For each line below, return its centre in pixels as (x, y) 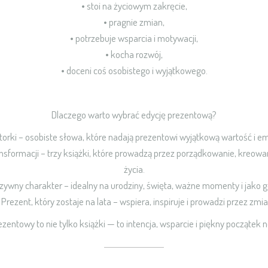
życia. (134, 169)
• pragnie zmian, (134, 22)
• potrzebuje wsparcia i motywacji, (134, 38)
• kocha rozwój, (134, 54)
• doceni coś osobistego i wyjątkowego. (134, 70)
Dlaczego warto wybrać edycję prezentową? (134, 115)
